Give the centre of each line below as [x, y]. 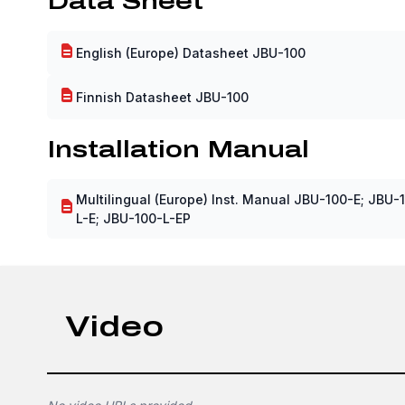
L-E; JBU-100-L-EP [133, 218]
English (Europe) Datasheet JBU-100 [191, 52]
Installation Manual [178, 149]
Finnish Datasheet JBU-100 [162, 97]
